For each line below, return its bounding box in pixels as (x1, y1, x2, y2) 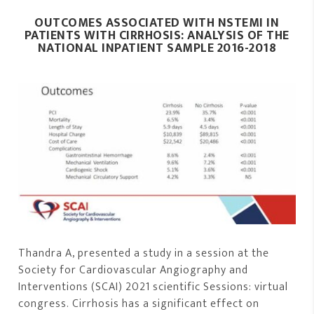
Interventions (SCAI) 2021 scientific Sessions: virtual (18, 277, 289, 296)
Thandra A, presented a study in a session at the (18, 243, 270, 263)
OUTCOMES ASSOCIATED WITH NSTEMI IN (34, 12, 280, 34)
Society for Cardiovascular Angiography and (18, 260, 249, 280)
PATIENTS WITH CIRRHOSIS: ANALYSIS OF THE (24, 25, 289, 46)
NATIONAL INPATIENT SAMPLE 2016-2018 (37, 37, 277, 59)
